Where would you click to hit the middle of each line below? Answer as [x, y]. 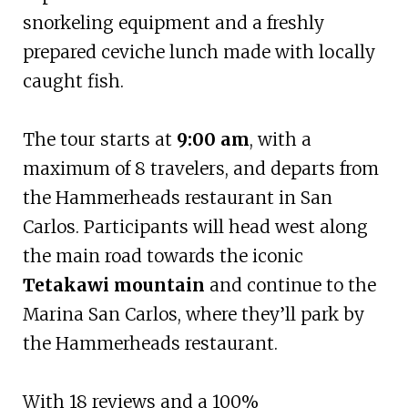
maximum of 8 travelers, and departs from [200, 168]
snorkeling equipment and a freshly [173, 22]
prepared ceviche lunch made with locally [199, 51]
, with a [280, 139]
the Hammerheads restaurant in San [177, 197]
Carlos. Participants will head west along [195, 226]
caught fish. [73, 81]
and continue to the [290, 285]
